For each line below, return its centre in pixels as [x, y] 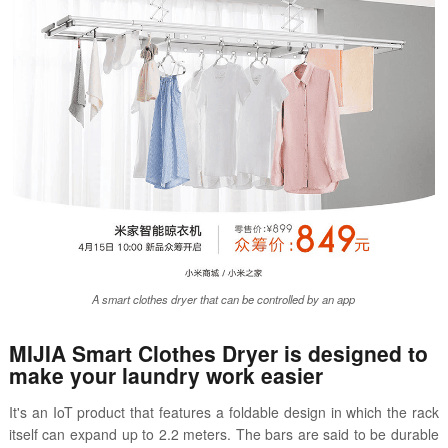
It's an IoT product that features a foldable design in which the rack [224, 412]
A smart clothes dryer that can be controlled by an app [224, 299]
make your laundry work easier [165, 375]
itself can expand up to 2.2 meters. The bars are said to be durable [224, 434]
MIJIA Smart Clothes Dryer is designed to [218, 353]
